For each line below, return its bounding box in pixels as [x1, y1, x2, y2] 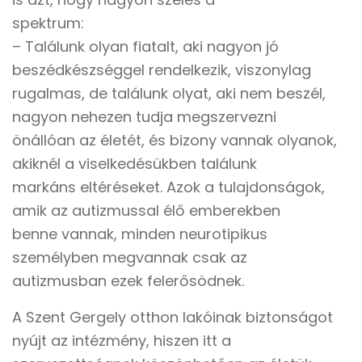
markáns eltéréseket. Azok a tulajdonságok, [12, 177, 325, 197]
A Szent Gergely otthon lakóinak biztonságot [12, 307, 333, 327]
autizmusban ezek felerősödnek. [12, 271, 244, 291]
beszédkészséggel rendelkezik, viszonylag [12, 60, 311, 80]
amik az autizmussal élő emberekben [12, 200, 280, 221]
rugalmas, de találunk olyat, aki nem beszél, [12, 83, 326, 103]
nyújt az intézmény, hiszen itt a [12, 330, 231, 351]
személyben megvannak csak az [12, 247, 247, 267]
